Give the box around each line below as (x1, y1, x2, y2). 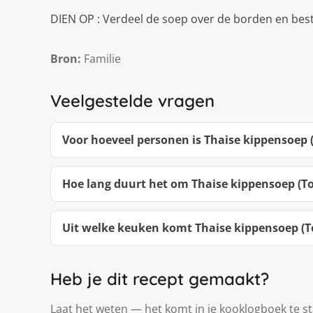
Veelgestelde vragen (50, 90, 214, 112)
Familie (81, 51, 121, 67)
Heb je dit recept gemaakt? (50, 268, 269, 290)
